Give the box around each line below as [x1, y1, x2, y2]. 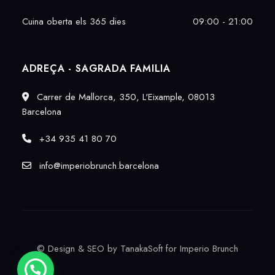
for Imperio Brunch [163, 242, 238, 256]
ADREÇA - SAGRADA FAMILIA [21, 61, 171, 76]
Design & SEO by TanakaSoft [48, 242, 163, 256]
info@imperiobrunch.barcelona [36, 159, 159, 173]
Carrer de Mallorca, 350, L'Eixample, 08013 [33, 90, 215, 104]
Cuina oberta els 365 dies [21, 15, 126, 29]
